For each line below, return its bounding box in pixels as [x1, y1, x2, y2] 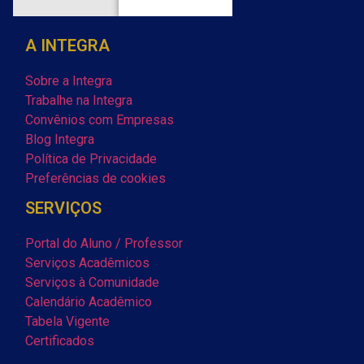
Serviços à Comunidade [25, 274, 159, 290]
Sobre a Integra [25, 72, 112, 89]
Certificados [25, 332, 94, 349]
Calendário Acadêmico [25, 293, 152, 310]
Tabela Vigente [25, 313, 110, 329]
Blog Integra [25, 131, 94, 147]
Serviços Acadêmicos [25, 254, 149, 271]
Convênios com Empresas [25, 111, 174, 128]
